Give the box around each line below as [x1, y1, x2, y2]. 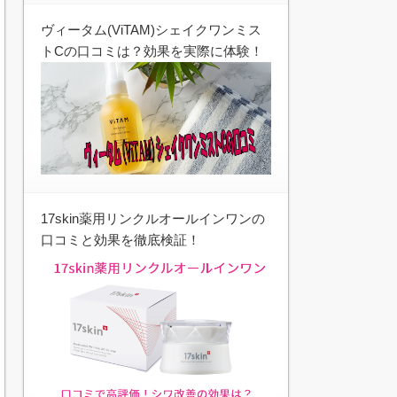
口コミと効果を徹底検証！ [41, 232, 200, 248]
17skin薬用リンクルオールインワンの [41, 211, 265, 227]
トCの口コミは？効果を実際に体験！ [41, 43, 263, 58]
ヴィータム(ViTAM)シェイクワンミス [41, 21, 261, 37]
